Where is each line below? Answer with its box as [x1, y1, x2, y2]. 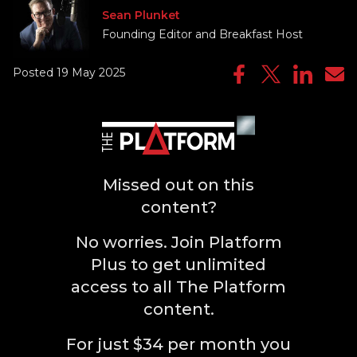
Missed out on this [103, 175, 254, 195]
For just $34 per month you [66, 335, 291, 355]
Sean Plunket [102, 7, 180, 22]
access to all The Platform [71, 277, 286, 297]
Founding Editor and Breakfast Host [102, 26, 303, 41]
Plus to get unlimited [91, 255, 266, 275]
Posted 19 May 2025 [13, 65, 125, 80]
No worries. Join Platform [75, 233, 282, 253]
